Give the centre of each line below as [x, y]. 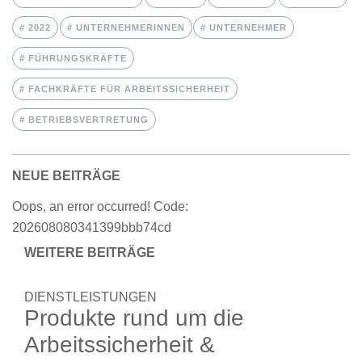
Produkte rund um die [134, 318]
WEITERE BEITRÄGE [90, 252]
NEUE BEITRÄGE [66, 175]
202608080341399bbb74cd [92, 227]
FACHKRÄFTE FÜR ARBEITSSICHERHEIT [128, 88]
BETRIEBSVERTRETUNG [87, 119]
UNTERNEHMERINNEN [128, 27]
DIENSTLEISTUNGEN [90, 297]
